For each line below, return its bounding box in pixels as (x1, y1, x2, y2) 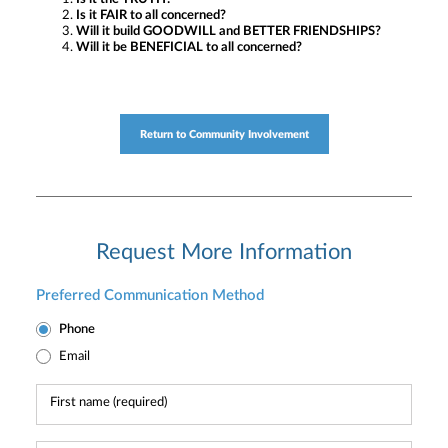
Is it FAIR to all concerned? (76, 9, 226, 23)
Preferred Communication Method (36, 288, 264, 304)
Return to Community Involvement (139, 128, 309, 140)
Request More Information (96, 241, 352, 264)
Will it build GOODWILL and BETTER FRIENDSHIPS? (76, 25, 381, 39)
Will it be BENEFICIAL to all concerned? (76, 41, 302, 55)
